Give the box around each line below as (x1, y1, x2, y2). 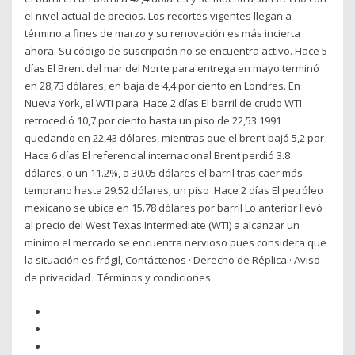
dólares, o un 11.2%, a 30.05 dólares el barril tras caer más (25, 166, 303, 181)
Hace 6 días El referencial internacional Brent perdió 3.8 (25, 148, 291, 163)
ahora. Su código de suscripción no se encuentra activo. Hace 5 (25, 44, 328, 59)
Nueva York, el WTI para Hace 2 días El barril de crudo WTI (25, 96, 303, 111)
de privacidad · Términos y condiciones (25, 270, 214, 285)
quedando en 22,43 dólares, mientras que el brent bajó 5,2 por (25, 131, 327, 146)
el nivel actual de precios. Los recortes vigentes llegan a (25, 9, 292, 24)
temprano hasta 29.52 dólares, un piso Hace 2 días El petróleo (25, 183, 324, 198)
